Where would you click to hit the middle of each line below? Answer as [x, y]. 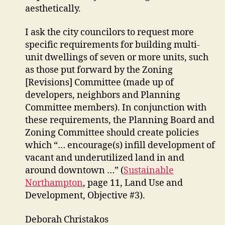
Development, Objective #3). [85, 196]
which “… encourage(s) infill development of [120, 145]
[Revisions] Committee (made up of [99, 83]
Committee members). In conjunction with [116, 108]
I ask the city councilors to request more [109, 32]
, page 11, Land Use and [133, 183]
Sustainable [149, 171]
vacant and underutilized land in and [105, 158]
